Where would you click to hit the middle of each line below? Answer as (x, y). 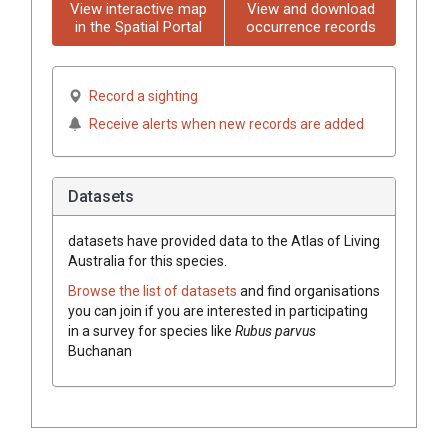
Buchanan (100, 350)
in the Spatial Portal (138, 26)
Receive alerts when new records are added (226, 123)
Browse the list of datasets (154, 290)
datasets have (113, 240)
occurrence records (310, 26)
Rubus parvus (275, 330)
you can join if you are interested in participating (218, 310)
